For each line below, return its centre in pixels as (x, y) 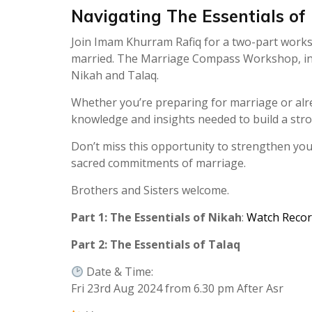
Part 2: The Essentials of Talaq (156, 245)
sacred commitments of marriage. (158, 163)
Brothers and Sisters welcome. (150, 190)
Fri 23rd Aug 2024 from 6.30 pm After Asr (177, 289)
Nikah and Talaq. (115, 76)
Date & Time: (119, 272)
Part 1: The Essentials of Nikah (156, 218)
